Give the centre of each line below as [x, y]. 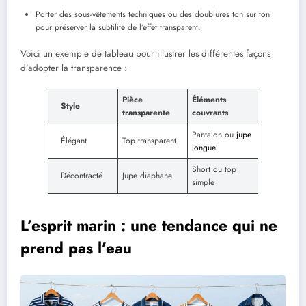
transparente [146, 112]
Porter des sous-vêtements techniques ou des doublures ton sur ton [153, 15]
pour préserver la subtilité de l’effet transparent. [118, 28]
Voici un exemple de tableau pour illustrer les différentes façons [145, 54]
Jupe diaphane [147, 175]
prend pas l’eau [76, 248]
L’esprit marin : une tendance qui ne [149, 225]
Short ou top [214, 169]
